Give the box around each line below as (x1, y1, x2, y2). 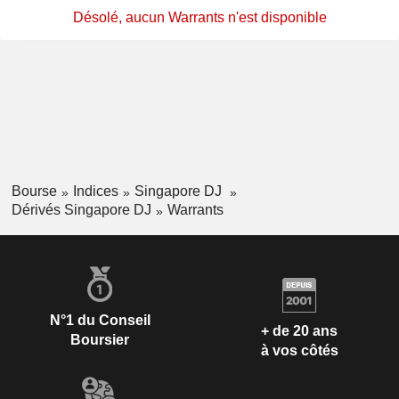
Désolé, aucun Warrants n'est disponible (72, 10, 327, 26)
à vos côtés (260, 343, 338, 359)
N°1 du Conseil (49, 312, 151, 328)
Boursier (70, 331, 129, 347)
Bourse (11, 183, 57, 199)
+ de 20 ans (261, 323, 338, 339)
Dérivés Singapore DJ (11, 201, 151, 217)
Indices (72, 183, 118, 199)
